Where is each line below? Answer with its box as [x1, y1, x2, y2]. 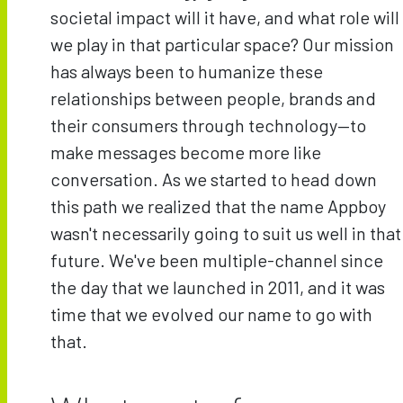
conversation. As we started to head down [50, 167, 377, 190]
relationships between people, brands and [50, 86, 376, 109]
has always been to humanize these [50, 59, 323, 82]
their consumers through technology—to [50, 113, 366, 136]
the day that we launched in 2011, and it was [50, 275, 385, 298]
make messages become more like [50, 140, 321, 163]
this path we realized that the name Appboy [50, 194, 386, 217]
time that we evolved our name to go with [50, 302, 372, 325]
